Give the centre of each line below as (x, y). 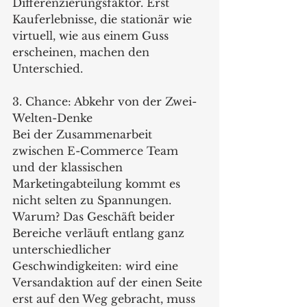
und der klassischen (69, 167)
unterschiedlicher (63, 249)
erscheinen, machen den (83, 52)
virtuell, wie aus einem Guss (92, 35)
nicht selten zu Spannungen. (94, 200)
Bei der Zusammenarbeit (84, 134)
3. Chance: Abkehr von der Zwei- (105, 101)
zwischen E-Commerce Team (97, 150)
